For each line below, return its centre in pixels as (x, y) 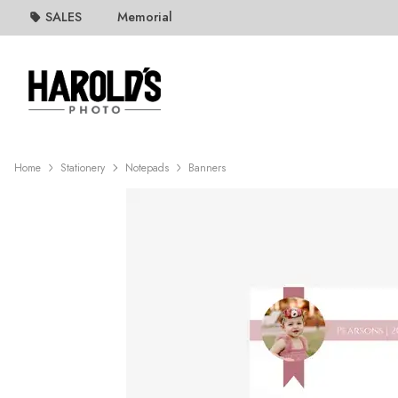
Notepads (147, 168)
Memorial (145, 17)
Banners (207, 168)
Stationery (83, 168)
